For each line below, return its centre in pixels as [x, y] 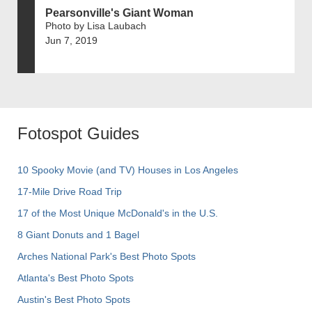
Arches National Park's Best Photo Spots [107, 257]
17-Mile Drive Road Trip [70, 192]
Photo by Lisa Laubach [96, 26]
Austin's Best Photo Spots [74, 300]
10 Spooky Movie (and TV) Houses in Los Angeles [128, 170]
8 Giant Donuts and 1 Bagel [78, 235]
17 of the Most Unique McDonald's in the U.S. [118, 213]
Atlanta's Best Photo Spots [76, 278]
